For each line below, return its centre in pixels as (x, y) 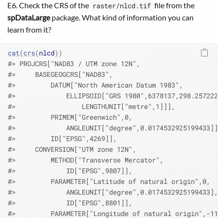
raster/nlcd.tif (122, 6)
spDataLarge (29, 18)
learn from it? (29, 30)
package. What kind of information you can (122, 18)
